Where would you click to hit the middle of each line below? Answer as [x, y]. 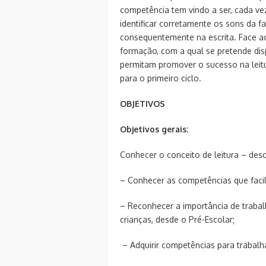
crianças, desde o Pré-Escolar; [177, 219]
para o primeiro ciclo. [161, 78]
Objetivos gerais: [154, 129]
